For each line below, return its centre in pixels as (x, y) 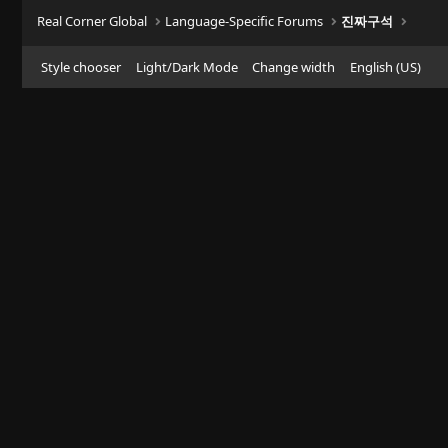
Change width (293, 67)
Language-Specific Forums (244, 21)
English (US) (385, 67)
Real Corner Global (92, 21)
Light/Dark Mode (186, 67)
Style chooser (81, 67)
